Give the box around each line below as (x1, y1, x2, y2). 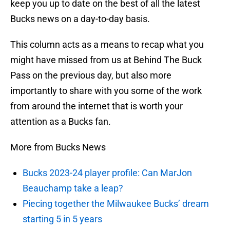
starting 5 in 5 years (23, 214, 102, 225)
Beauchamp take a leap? (23, 183, 123, 194)
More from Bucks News (10, 142, 106, 153)
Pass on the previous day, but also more (10, 70, 171, 81)
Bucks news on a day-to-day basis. (10, 13, 150, 25)
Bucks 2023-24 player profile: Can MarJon (23, 167, 192, 179)
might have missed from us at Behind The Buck (10, 54, 202, 66)
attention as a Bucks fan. (10, 116, 111, 127)
